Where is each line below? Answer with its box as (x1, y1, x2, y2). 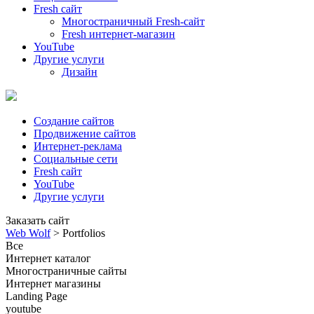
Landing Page (6, 290, 67, 302)
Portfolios (62, 227, 105, 239)
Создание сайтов (34, 115, 114, 127)
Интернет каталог (6, 252, 91, 264)
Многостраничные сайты (6, 265, 127, 277)
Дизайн (62, 66, 97, 78)
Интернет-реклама (34, 140, 122, 152)
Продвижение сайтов (34, 128, 136, 139)
